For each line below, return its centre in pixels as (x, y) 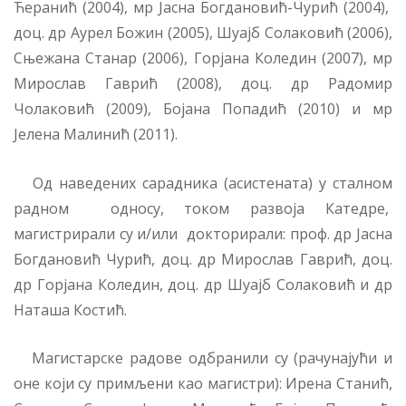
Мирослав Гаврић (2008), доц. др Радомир (203, 84)
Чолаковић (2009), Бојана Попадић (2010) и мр (203, 109)
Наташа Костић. (70, 309)
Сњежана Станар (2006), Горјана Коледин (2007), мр (203, 58)
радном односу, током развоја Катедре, (203, 208)
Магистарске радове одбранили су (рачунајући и (203, 358)
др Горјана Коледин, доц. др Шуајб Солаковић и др (203, 284)
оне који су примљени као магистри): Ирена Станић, (203, 384)
